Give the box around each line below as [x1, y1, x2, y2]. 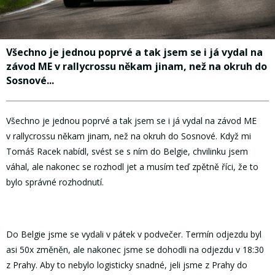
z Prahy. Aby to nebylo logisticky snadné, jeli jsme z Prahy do [6, 259, 247, 271]
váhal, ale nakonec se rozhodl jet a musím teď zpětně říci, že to [6, 160, 258, 172]
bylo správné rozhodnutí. [6, 176, 104, 188]
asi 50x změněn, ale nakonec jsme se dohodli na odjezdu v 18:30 [6, 244, 264, 256]
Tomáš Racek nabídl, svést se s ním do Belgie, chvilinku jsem [6, 145, 248, 157]
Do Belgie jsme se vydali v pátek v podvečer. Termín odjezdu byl [6, 228, 261, 241]
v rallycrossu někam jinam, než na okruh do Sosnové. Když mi [6, 130, 251, 142]
